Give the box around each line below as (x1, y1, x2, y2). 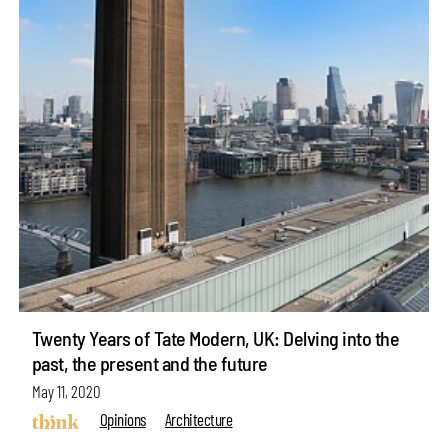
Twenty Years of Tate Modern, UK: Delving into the (31, 325, 400, 350)
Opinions (99, 409, 146, 430)
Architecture (164, 409, 233, 430)
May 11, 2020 (31, 380, 101, 401)
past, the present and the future (31, 350, 268, 375)
